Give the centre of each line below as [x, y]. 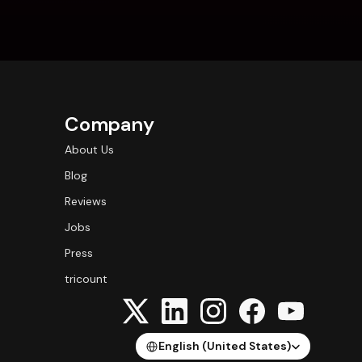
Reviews [86, 201]
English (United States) [225, 346]
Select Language [173, 338]
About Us [89, 149]
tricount [86, 279]
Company [109, 124]
